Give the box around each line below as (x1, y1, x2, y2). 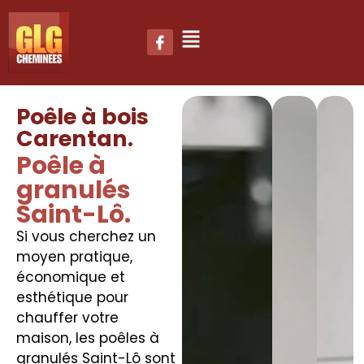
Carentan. (15, 123, 133, 154)
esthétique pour (15, 287, 128, 307)
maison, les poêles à (15, 327, 159, 348)
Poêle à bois (15, 101, 149, 132)
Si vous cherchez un (15, 226, 156, 246)
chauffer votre (15, 307, 119, 327)
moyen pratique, (15, 246, 132, 266)
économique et (15, 266, 125, 287)
